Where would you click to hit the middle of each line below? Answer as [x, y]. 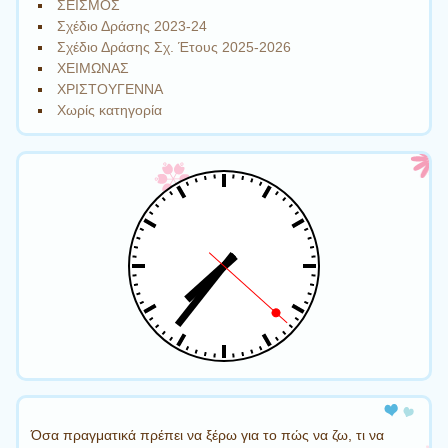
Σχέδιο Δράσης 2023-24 [132, 25]
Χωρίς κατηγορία [110, 109]
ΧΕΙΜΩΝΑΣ [93, 67]
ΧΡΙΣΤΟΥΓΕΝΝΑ [110, 88]
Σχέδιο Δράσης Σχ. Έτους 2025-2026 [174, 46]
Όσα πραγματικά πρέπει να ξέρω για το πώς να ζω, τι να [208, 434]
